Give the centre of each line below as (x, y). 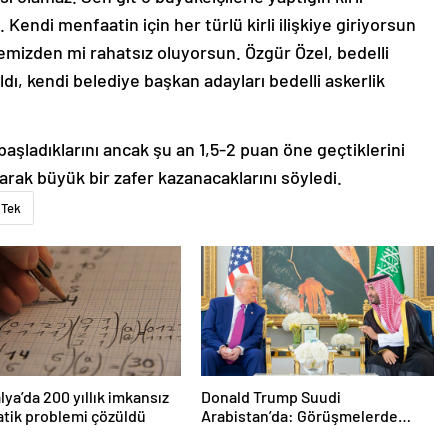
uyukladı (230, 435)
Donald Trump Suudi (270, 397)
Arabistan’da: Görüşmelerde (299, 416)
